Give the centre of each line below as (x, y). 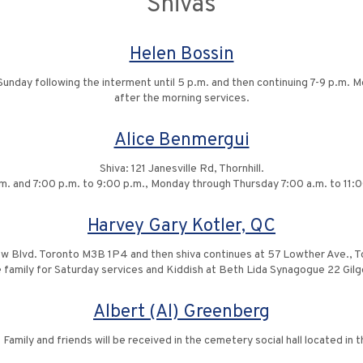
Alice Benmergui (181, 141)
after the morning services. (181, 98)
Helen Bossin (181, 55)
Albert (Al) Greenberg (181, 312)
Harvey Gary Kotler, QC (181, 226)
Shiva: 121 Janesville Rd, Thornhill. (181, 169)
